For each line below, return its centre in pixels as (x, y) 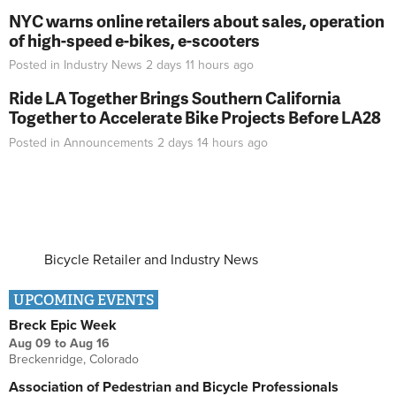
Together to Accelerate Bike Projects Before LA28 (195, 118)
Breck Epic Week (63, 325)
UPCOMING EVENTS (84, 300)
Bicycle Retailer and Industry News (151, 259)
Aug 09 (30, 343)
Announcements (109, 142)
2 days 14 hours (201, 142)
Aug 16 (90, 343)
